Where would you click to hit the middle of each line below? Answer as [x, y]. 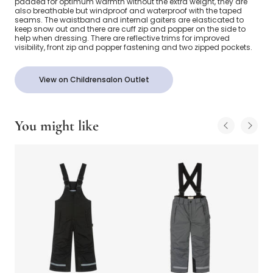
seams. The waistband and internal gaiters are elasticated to [129, 20]
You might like [57, 126]
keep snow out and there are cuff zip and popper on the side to [130, 29]
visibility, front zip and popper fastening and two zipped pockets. [133, 48]
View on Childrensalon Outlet [94, 80]
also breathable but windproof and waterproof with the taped [128, 11]
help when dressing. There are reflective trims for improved [122, 38]
